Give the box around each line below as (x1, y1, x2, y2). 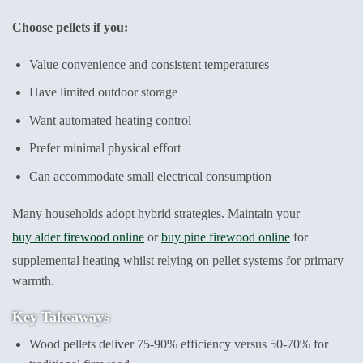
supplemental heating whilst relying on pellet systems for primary (12, 253, 344, 267)
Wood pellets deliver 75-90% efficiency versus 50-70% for (28, 336, 328, 351)
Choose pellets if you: (12, 19, 128, 34)
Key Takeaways (12, 308, 109, 325)
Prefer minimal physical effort (28, 141, 181, 156)
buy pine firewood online (161, 229, 290, 244)
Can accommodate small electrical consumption (28, 169, 271, 183)
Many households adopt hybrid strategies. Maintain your (12, 206, 303, 220)
